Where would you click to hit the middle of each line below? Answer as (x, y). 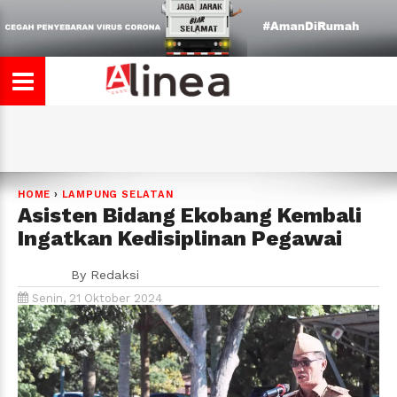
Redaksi (115, 275)
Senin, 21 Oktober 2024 (95, 298)
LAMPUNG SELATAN (117, 195)
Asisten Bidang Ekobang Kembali (190, 215)
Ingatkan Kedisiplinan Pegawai (180, 238)
